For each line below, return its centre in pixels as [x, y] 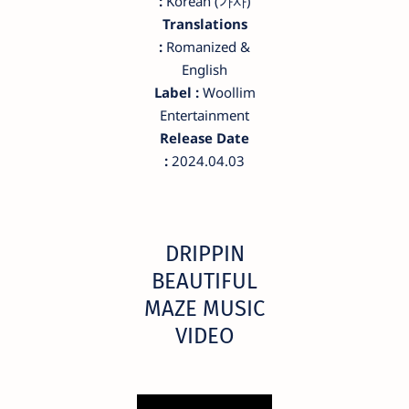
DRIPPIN [204, 253]
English [204, 69]
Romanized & [206, 46]
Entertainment [204, 115]
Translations [204, 23]
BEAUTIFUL [204, 281]
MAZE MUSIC [204, 308]
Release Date [204, 137]
